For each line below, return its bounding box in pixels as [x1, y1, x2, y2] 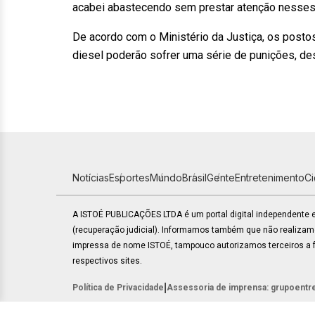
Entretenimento [235, 172, 304, 184]
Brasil [182, 172, 207, 184]
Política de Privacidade [72, 283, 164, 292]
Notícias [72, 172, 109, 184]
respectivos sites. [72, 256, 142, 266]
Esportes [109, 172, 150, 184]
